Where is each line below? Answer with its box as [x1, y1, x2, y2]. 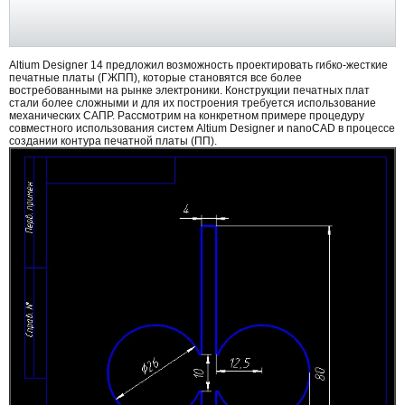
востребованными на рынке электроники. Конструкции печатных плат [9, 84, 370, 98]
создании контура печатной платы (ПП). [9, 135, 217, 148]
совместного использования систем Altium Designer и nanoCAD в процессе [9, 122, 395, 136]
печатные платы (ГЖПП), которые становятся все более [9, 71, 302, 85]
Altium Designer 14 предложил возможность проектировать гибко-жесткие [9, 59, 388, 72]
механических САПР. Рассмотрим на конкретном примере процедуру [9, 109, 364, 123]
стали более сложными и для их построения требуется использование [9, 97, 376, 110]
